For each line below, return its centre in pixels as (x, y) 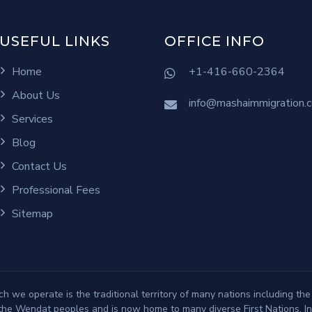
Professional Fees (54, 190)
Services (31, 119)
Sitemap (31, 214)
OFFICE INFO (214, 41)
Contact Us (38, 167)
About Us (34, 96)
